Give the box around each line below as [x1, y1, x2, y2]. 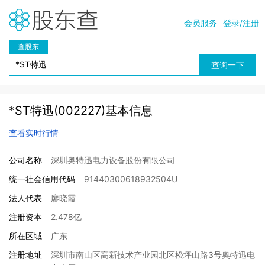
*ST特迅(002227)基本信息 [9, 104, 153, 118]
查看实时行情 [9, 128, 59, 138]
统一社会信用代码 [9, 174, 75, 184]
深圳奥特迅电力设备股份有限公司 [51, 155, 175, 165]
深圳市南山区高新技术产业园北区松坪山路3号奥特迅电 [51, 250, 255, 260]
